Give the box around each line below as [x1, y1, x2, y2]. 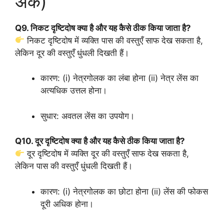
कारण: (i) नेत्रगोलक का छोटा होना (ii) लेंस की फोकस [40, 186, 208, 196]
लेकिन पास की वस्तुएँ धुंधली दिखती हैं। [15, 161, 132, 171]
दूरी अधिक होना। [40, 198, 93, 209]
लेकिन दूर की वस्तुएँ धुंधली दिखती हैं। [15, 47, 129, 58]
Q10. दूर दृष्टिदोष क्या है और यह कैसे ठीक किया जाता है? [15, 136, 185, 146]
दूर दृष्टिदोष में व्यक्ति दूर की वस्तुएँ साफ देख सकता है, [24, 148, 189, 158]
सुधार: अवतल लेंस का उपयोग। [40, 110, 134, 121]
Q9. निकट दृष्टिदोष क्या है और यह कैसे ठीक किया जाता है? [15, 22, 191, 33]
